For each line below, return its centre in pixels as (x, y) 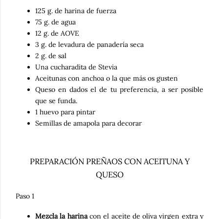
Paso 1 (25, 196)
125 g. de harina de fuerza (76, 11)
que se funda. (56, 100)
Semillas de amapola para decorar (88, 123)
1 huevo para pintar (65, 112)
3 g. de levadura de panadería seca (89, 44)
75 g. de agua (55, 22)
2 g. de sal (51, 55)
